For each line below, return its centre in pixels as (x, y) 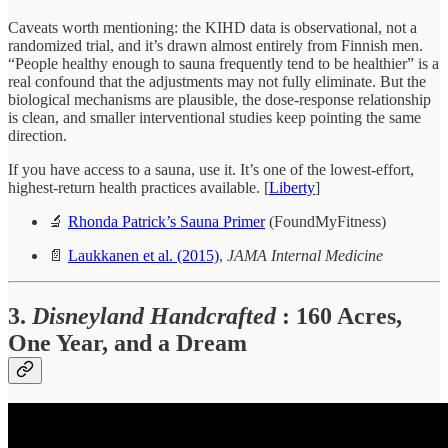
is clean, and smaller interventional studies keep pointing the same (214, 117)
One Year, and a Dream (127, 342)
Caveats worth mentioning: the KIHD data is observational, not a (212, 27)
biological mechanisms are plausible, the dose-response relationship (219, 99)
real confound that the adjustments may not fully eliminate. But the (217, 81)
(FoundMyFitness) (325, 221)
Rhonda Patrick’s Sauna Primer (166, 221)
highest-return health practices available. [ (138, 187)
